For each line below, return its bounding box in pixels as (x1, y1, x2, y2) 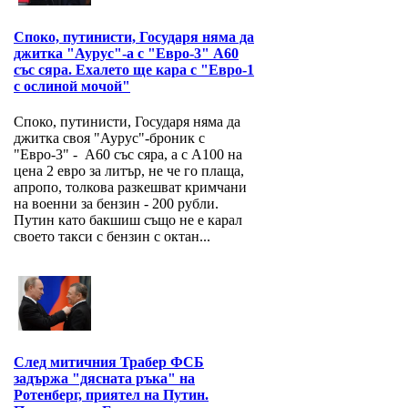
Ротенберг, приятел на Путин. (14, 387, 209, 403)
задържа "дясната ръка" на (14, 371, 195, 387)
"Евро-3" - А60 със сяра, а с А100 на (14, 147, 242, 163)
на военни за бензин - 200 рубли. (14, 196, 233, 212)
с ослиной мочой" (14, 78, 130, 95)
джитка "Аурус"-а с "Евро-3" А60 (14, 46, 239, 62)
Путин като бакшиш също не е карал (14, 212, 242, 229)
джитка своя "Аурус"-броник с (14, 130, 205, 147)
